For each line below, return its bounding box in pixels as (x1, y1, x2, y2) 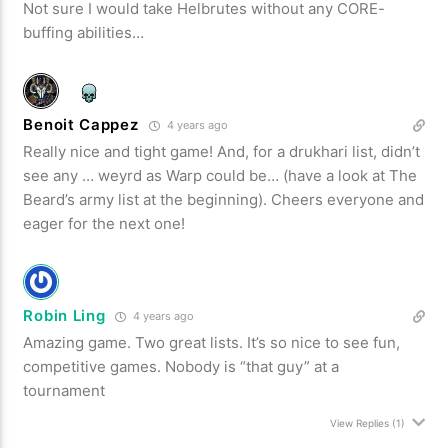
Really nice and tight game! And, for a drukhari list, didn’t (23, 141, 421, 161)
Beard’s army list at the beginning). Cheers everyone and (23, 189, 425, 209)
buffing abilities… (23, 22, 145, 42)
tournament (23, 380, 106, 400)
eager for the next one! (23, 213, 186, 233)
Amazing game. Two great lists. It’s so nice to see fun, (23, 332, 401, 352)
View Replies (329, 416, 389, 429)
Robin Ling (23, 305, 106, 325)
